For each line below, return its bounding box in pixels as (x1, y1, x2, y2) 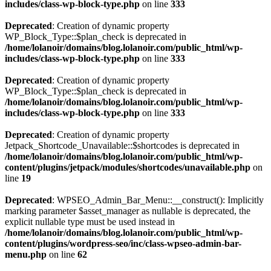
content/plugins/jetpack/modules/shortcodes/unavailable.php (5, 162, 250, 172)
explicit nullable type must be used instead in (5, 217, 175, 227)
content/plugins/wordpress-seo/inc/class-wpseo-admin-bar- (5, 238, 241, 249)
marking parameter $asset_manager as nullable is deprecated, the (5, 206, 250, 216)
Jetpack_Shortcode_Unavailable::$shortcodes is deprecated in (5, 140, 240, 151)
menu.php (5, 249, 47, 260)
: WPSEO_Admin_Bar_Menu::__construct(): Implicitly (52, 195, 264, 205)
